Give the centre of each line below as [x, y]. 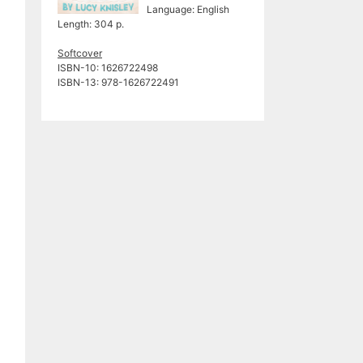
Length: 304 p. [91, 24]
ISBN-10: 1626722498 [108, 68]
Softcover [80, 53]
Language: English [188, 9]
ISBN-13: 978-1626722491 [118, 82]
